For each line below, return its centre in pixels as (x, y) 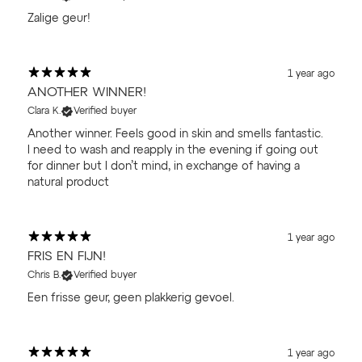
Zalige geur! (59, 18)
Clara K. (44, 111)
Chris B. (44, 275)
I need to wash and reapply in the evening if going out (173, 150)
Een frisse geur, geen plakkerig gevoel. (131, 298)
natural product (68, 182)
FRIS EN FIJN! (67, 257)
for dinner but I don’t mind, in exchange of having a (164, 166)
